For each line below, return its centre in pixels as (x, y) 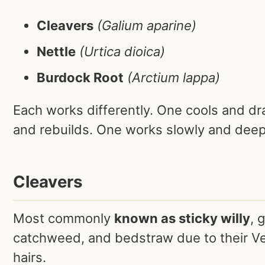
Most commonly (64, 218)
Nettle (56, 52)
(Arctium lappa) (174, 78)
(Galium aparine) (147, 26)
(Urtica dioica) (122, 52)
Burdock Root (80, 78)
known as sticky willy (182, 218)
